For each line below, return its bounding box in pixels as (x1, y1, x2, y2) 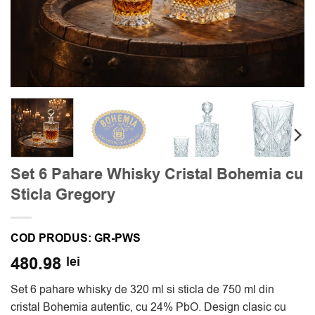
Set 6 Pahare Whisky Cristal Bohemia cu (11, 162, 303, 186)
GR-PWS (94, 230, 141, 246)
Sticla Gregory (11, 183, 115, 206)
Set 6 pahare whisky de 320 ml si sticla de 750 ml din (11, 281, 274, 297)
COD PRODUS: (11, 230, 94, 246)
